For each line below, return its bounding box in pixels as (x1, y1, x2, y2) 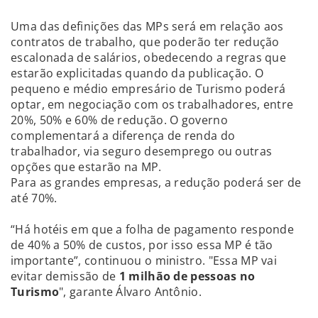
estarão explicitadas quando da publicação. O (11, 65, 264, 81)
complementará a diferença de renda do (11, 127, 236, 143)
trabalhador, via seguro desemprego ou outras (11, 143, 273, 159)
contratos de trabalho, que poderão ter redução (11, 33, 280, 50)
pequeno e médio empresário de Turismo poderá (11, 80, 286, 97)
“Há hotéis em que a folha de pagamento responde (11, 221, 295, 237)
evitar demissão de (11, 268, 119, 284)
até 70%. (11, 190, 57, 206)
